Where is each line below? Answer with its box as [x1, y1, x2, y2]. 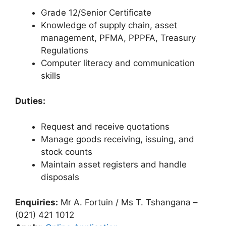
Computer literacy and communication [41, 58, 195, 68]
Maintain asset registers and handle [41, 159, 187, 169]
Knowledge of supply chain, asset [41, 20, 177, 30]
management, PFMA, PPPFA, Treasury [41, 32, 196, 43]
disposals [41, 172, 79, 182]
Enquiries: [15, 197, 58, 208]
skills [41, 70, 61, 81]
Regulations [41, 45, 88, 55]
